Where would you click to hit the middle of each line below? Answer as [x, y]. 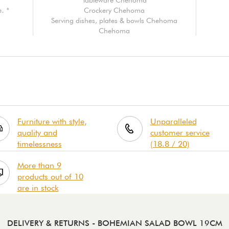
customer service [180, 132]
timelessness [39, 144]
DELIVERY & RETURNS [49, 223]
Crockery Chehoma [114, 10]
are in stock [38, 188]
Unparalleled [173, 121]
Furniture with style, [52, 121]
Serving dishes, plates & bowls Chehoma [114, 20]
